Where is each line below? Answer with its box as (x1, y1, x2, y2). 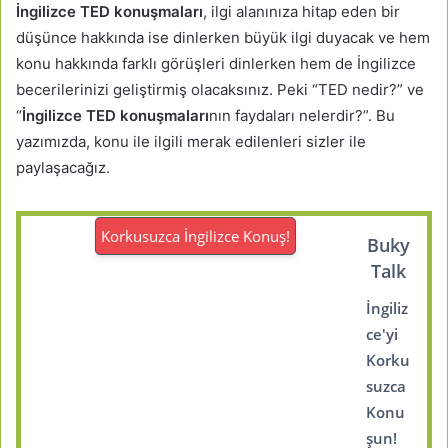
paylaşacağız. (16, 157, 110, 177)
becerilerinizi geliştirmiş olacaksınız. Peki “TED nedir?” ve (16, 79, 424, 99)
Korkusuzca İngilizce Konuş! (101, 225, 291, 246)
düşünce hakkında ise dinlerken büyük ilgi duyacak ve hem (16, 27, 430, 47)
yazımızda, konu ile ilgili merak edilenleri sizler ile (16, 131, 366, 151)
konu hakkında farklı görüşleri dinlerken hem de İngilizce (16, 53, 416, 73)
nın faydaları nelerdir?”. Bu (209, 105, 395, 125)
